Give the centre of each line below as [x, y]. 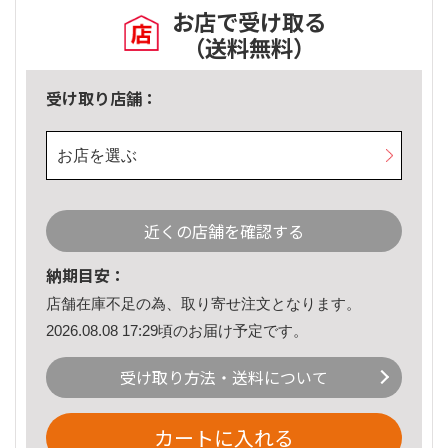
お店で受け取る [249, 21]
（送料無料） [249, 47]
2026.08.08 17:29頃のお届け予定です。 [177, 330]
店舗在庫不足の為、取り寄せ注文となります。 [203, 304]
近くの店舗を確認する [224, 231]
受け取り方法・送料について [224, 377]
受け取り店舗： [102, 98]
